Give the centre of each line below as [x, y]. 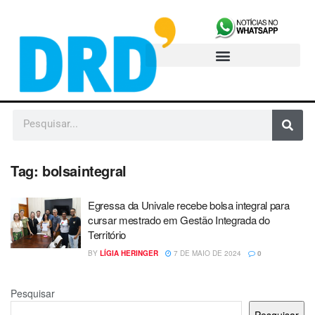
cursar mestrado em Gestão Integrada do [179, 220]
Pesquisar [33, 294]
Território [108, 235]
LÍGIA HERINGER [129, 253]
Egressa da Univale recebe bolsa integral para [189, 205]
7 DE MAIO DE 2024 [206, 253]
